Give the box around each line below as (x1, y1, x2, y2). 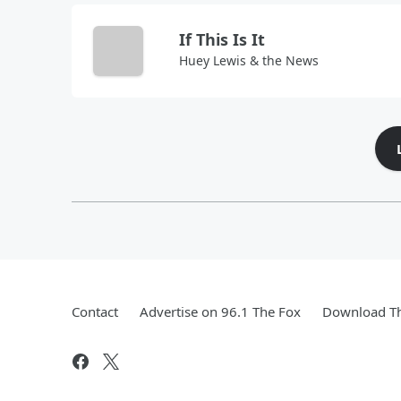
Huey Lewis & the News (179, 52, 319, 69)
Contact (72, 303, 118, 320)
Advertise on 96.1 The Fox (140, 303, 301, 320)
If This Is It (179, 29, 265, 50)
